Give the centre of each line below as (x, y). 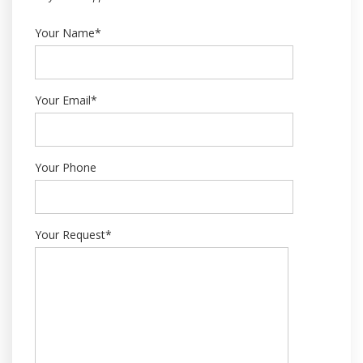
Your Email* (66, 100)
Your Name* (68, 32)
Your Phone (66, 167)
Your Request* (73, 234)
